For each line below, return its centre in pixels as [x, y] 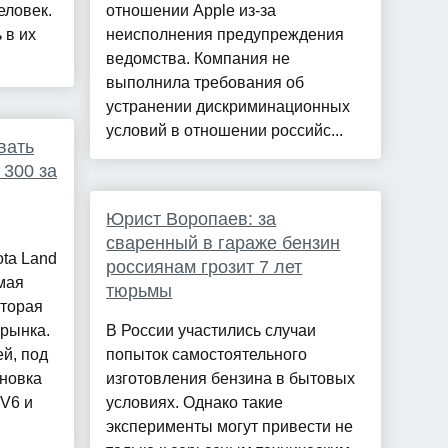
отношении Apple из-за [191, 11]
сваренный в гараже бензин [223, 243]
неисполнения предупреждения [225, 35]
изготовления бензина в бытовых [231, 379]
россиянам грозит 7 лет [204, 267]
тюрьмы [139, 291]
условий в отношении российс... [225, 131]
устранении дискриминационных [228, 107]
